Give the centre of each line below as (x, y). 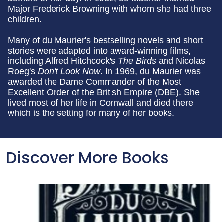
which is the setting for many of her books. (91, 113)
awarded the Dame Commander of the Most (95, 82)
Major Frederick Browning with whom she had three (110, 9)
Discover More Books (87, 157)
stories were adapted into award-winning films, (99, 50)
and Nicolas (181, 61)
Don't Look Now (69, 71)
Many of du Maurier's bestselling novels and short (106, 40)
